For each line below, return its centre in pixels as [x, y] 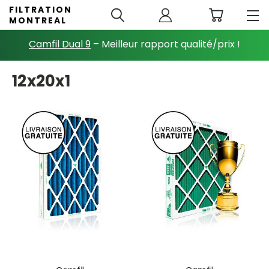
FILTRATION [41, 10]
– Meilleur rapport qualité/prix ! [165, 44]
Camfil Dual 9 [60, 44]
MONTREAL [38, 20]
